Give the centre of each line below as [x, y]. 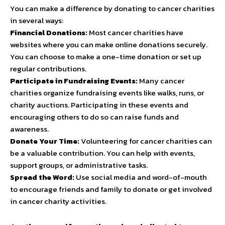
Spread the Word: [42, 177]
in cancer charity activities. [58, 201]
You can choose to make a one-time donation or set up [106, 56]
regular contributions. [48, 68]
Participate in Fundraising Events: [74, 80]
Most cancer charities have [135, 32]
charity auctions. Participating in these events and [99, 104]
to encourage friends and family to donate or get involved [111, 189]
